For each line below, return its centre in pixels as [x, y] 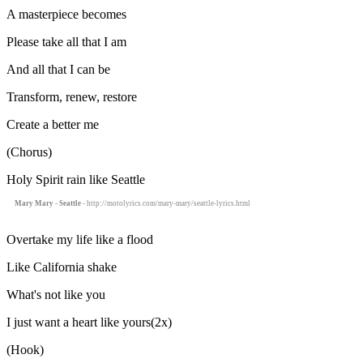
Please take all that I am [66, 41]
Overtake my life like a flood [80, 239]
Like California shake [62, 267]
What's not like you [56, 294]
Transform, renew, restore [72, 96]
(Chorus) [29, 152]
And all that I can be [58, 69]
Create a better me [53, 124]
